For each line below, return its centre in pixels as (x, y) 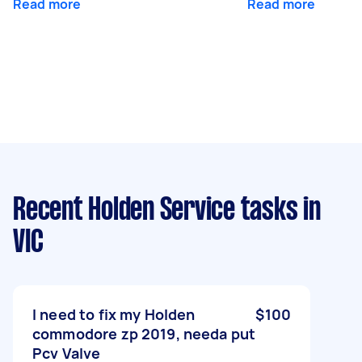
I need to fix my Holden (114, 314)
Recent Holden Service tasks (156, 210)
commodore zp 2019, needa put (144, 333)
